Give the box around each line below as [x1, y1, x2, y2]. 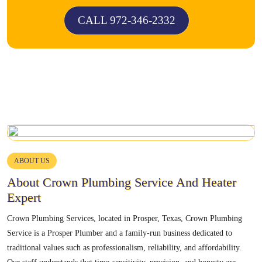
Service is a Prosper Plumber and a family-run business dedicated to [7, 228, 232, 237]
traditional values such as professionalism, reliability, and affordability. [7, 243, 242, 252]
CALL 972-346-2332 [78, 13, 175, 26]
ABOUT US [14, 156, 50, 165]
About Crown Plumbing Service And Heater [7, 174, 236, 189]
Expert [7, 189, 41, 205]
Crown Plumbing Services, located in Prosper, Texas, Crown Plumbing [7, 213, 242, 223]
